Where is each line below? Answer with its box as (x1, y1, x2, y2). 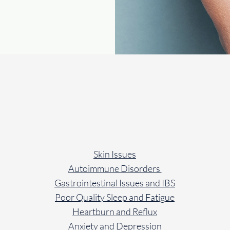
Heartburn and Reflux (72, 206, 157, 217)
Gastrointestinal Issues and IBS (54, 177, 175, 188)
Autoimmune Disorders (68, 163, 162, 174)
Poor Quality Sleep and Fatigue (55, 191, 175, 203)
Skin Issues (93, 148, 136, 160)
